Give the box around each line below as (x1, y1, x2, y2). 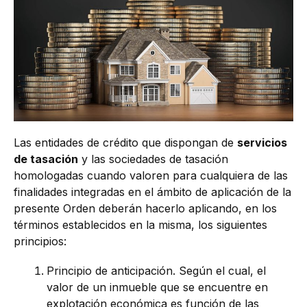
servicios (237, 135, 287, 149)
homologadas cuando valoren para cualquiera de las (14, 168, 288, 182)
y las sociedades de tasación (78, 151, 228, 166)
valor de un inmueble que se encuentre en (47, 280, 268, 295)
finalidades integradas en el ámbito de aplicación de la (14, 184, 291, 199)
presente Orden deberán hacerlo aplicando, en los (14, 201, 277, 215)
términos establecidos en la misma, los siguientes (14, 217, 267, 232)
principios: (14, 234, 66, 248)
